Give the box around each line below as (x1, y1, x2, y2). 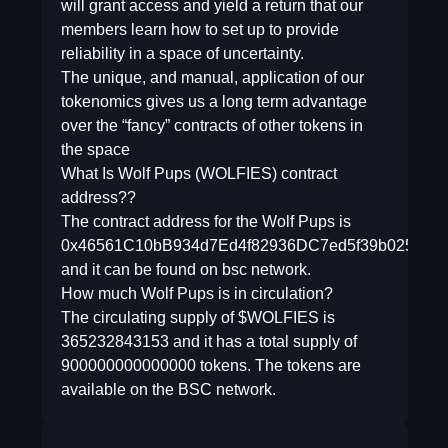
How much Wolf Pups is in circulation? (60, 285, 333, 302)
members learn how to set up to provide (60, 21, 339, 38)
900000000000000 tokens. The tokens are (60, 357, 361, 374)
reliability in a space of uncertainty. (60, 45, 304, 62)
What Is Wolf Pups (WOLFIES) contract (60, 165, 337, 182)
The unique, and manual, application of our (60, 69, 364, 86)
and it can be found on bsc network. (60, 261, 311, 278)
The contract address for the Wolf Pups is (60, 213, 351, 230)
